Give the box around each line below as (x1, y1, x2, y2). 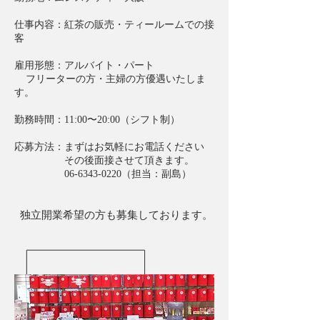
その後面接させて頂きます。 (14, 155, 194, 166)
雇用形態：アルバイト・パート (14, 60, 154, 71)
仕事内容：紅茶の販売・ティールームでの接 (14, 19, 214, 30)
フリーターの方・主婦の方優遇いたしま (14, 74, 206, 84)
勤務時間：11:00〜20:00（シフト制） (14, 114, 180, 125)
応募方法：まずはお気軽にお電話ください (14, 141, 204, 152)
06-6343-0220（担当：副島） (14, 169, 191, 179)
